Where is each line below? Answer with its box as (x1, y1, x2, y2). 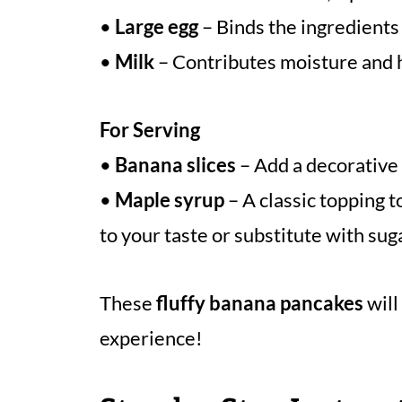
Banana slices (115, 153, 236, 177)
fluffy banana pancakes (156, 291, 363, 315)
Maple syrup (115, 188, 224, 212)
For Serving (100, 118, 200, 142)
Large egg (115, 14, 198, 39)
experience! (100, 326, 203, 350)
